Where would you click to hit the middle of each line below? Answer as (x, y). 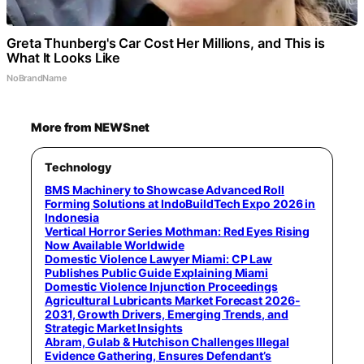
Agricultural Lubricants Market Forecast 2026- (173, 301)
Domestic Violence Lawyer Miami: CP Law (159, 259)
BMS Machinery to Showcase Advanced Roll (165, 190)
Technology (78, 167)
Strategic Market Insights (114, 328)
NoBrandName (37, 78)
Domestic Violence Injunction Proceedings (161, 287)
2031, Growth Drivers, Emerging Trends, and (167, 314)
